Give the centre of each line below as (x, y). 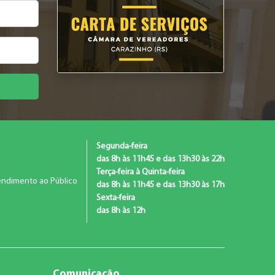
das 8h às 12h (121, 211)
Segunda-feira (122, 146)
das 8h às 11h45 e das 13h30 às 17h (160, 185)
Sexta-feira (115, 198)
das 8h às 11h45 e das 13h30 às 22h (160, 159)
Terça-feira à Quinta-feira (140, 172)
